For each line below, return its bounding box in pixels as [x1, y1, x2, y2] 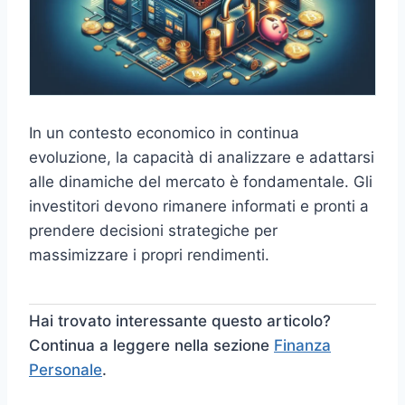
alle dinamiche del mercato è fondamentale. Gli [29, 173, 372, 192]
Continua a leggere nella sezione [29, 336, 274, 355]
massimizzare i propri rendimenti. [29, 246, 269, 265]
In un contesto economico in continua [29, 124, 299, 143]
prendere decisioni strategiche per [29, 221, 278, 240]
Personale [29, 361, 102, 380]
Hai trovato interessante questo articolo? [29, 312, 331, 331]
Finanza [274, 336, 331, 355]
